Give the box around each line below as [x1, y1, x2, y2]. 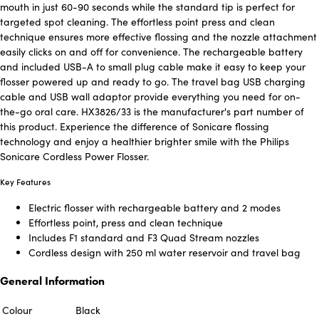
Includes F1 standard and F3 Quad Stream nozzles [28, 231, 259, 245]
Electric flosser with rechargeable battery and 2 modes [28, 201, 281, 215]
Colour [2, 303, 32, 318]
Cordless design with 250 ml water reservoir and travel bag [28, 246, 300, 260]
